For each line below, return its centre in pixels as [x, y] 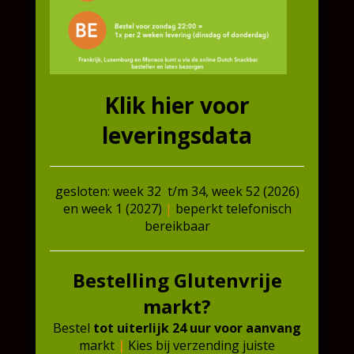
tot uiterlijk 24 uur [152, 328]
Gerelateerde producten [111, 142]
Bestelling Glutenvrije [177, 280]
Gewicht [45, 67]
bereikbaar [177, 226]
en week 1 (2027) [114, 209]
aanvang [273, 328]
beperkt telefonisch [232, 209]
